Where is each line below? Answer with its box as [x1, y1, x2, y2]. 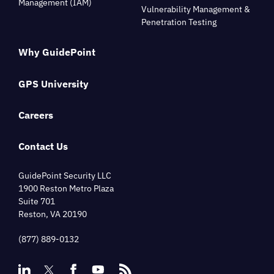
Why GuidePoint [18, 46, 95, 59]
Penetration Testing [141, 16, 217, 28]
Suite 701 [18, 195, 55, 207]
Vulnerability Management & [141, 3, 250, 15]
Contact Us [18, 139, 68, 152]
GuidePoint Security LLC [18, 169, 111, 181]
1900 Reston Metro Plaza [18, 182, 114, 194]
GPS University [18, 77, 89, 90]
